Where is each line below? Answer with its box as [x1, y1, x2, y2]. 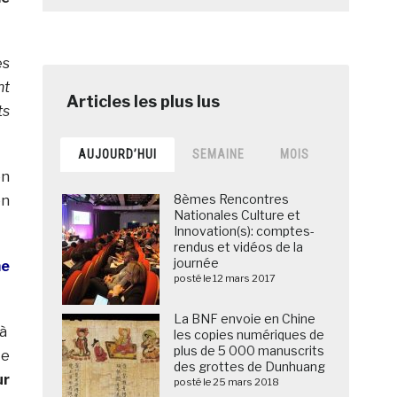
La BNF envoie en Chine [174, 311, 316, 327]
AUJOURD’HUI [78, 147, 158, 162]
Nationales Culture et [174, 207, 301, 223]
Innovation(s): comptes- [174, 223, 315, 239]
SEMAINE [192, 147, 245, 162]
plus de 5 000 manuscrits [174, 343, 325, 359]
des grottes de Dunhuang [174, 359, 326, 375]
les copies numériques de [174, 327, 325, 343]
